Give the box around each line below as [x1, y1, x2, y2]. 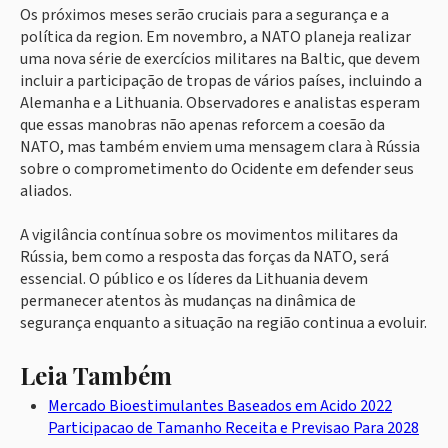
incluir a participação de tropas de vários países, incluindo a [20, 70, 422, 93]
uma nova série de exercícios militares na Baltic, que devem [20, 48, 420, 71]
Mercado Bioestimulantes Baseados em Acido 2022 [48, 395, 392, 418]
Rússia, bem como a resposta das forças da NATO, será [20, 246, 389, 269]
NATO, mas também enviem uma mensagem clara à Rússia [20, 136, 420, 159]
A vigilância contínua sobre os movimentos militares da [20, 224, 398, 247]
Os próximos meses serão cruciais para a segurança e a [20, 4, 389, 27]
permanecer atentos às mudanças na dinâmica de [20, 290, 356, 313]
